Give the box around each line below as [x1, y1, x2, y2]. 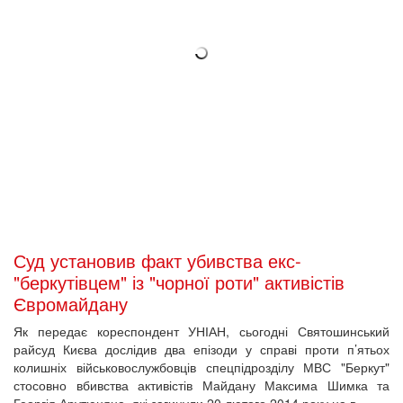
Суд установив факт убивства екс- [13, 246, 301, 273]
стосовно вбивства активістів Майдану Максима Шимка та [13, 375, 390, 394]
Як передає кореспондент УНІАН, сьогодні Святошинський [13, 321, 390, 340]
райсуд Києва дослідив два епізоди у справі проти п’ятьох [13, 339, 390, 358]
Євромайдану [13, 290, 128, 317]
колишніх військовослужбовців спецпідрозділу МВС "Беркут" [13, 357, 390, 376]
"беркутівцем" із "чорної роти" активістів [13, 268, 345, 295]
